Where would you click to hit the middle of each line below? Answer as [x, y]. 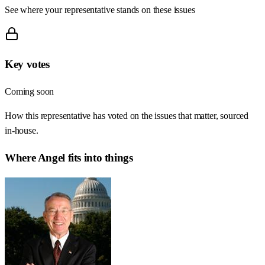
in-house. [22, 131]
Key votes [27, 64]
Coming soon [30, 92]
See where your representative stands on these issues [100, 9]
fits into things [99, 157]
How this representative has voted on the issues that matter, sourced [127, 116]
